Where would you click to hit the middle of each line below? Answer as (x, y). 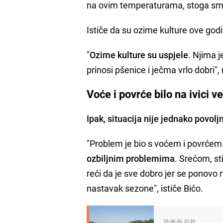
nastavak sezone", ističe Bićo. (145, 188)
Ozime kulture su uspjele (139, 55)
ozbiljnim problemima (131, 158)
